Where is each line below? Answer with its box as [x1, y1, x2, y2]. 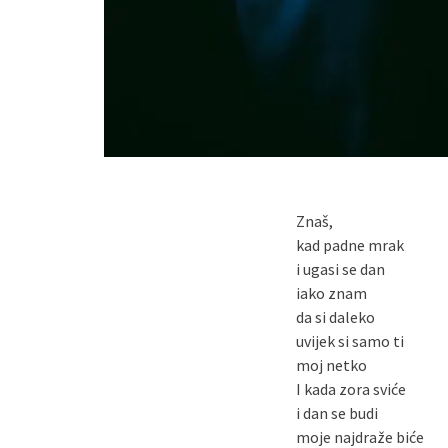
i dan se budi [296, 403, 379, 423]
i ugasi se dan [296, 259, 386, 279]
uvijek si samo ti [296, 331, 405, 351]
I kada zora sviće [296, 379, 407, 399]
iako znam [296, 283, 368, 303]
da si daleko [296, 307, 376, 327]
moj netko [296, 355, 368, 375]
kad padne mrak [296, 235, 405, 255]
